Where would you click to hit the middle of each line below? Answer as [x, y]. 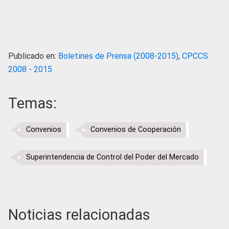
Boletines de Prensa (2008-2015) [118, 56]
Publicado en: [33, 56]
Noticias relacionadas [79, 215]
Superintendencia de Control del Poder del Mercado [112, 157]
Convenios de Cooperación [136, 130]
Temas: [32, 103]
